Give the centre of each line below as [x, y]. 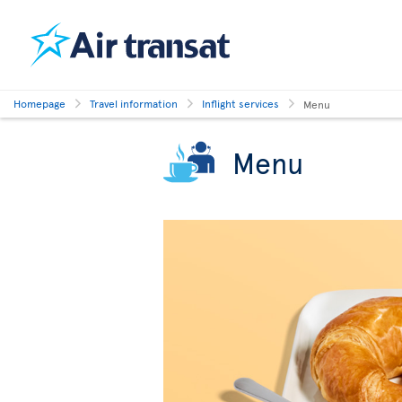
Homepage [39, 103]
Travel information [134, 103]
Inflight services [240, 103]
